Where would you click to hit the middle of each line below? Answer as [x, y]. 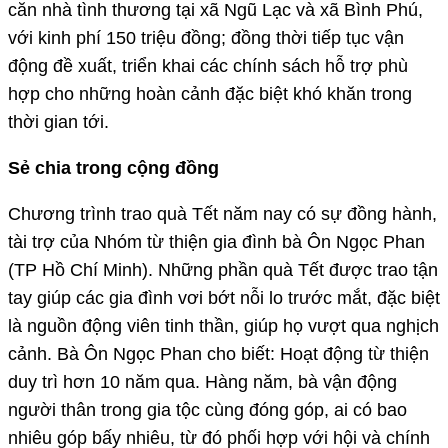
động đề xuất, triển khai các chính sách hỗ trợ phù [208, 65]
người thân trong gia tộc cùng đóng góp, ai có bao [207, 409]
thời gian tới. [58, 121]
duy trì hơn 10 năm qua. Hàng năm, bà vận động [202, 381]
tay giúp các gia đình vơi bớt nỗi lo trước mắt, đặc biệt [224, 297]
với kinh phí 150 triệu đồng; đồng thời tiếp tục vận [206, 37]
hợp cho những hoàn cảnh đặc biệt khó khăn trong [210, 93]
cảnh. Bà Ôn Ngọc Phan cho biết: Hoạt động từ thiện [218, 353]
